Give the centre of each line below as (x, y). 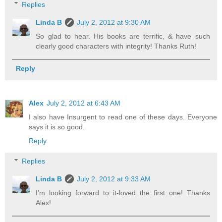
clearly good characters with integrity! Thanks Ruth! (116, 46)
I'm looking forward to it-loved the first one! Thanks (123, 193)
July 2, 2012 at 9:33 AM (114, 179)
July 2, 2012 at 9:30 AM (114, 22)
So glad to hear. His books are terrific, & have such (123, 36)
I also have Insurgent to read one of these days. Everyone (123, 117)
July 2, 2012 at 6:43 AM (83, 103)
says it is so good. (57, 127)
